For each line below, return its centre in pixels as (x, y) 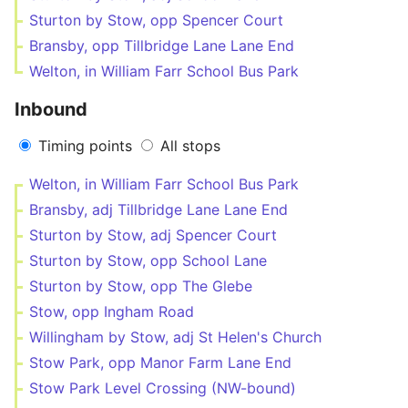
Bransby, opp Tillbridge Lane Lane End (162, 46)
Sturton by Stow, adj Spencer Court (153, 235)
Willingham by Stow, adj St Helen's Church (175, 337)
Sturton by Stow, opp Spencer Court (156, 20)
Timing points (85, 146)
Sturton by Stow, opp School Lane (148, 260)
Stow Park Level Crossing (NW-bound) (163, 388)
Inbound (51, 109)
